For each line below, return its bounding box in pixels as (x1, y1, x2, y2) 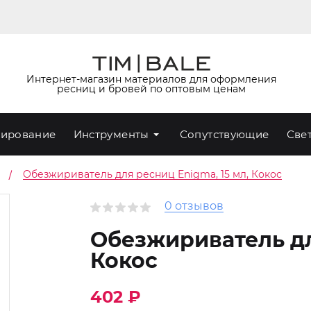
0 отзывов (164, 199, 224, 212)
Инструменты (73, 127, 149, 141)
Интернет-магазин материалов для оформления (26, 72, 276, 85)
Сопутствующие (179, 127, 269, 141)
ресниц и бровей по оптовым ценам (56, 82, 246, 95)
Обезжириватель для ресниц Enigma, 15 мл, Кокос (23, 168, 282, 180)
